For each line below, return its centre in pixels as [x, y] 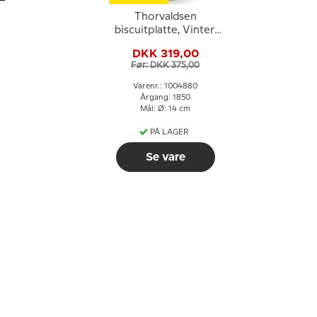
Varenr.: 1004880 [165, 86]
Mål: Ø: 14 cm [165, 109]
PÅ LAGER [169, 132]
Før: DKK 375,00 [165, 65]
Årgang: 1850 [165, 98]
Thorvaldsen [165, 17]
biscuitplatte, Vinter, [165, 30]
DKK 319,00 [165, 53]
